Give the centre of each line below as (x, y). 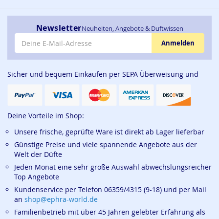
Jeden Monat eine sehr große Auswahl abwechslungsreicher (113, 167)
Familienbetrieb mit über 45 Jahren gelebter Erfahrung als (110, 212)
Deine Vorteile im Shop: (46, 116)
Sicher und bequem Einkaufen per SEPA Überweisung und (103, 74)
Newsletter (59, 28)
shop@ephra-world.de (61, 199)
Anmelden (178, 43)
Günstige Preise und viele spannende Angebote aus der (106, 144)
